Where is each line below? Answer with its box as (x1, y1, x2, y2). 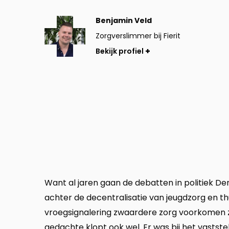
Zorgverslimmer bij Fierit (96, 31, 180, 41)
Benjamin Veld (96, 15, 152, 26)
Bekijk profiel (96, 45, 144, 56)
